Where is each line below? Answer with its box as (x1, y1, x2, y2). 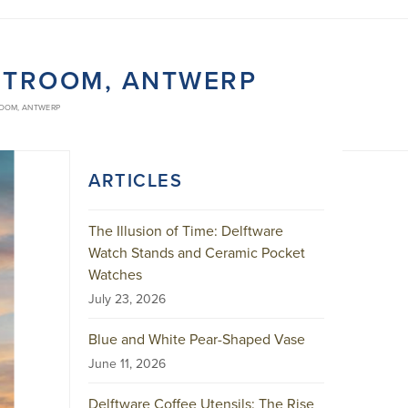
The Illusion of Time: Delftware (88, 220, 283, 240)
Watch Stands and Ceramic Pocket (88, 242, 305, 262)
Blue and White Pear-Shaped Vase (88, 329, 305, 349)
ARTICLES (88, 167, 182, 193)
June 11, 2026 (88, 354, 166, 372)
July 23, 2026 (88, 290, 166, 308)
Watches (88, 264, 142, 284)
